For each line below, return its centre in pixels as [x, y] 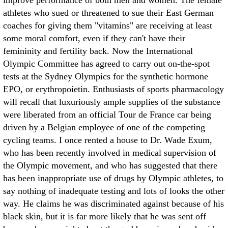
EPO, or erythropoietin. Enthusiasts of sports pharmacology [113, 89]
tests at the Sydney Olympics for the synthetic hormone [106, 76]
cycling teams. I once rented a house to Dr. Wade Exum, [108, 140]
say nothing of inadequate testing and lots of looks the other [114, 191]
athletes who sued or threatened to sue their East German [108, 13]
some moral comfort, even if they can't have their [94, 38]
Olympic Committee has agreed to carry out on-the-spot [106, 64]
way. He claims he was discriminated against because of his [113, 204]
